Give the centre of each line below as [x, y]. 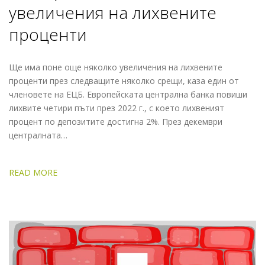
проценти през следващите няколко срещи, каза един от [124, 80]
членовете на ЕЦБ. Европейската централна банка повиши [128, 94]
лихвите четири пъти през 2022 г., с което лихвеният [117, 108]
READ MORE [33, 172]
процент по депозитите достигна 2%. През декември [116, 121]
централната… [38, 135]
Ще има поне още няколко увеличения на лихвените [116, 67]
